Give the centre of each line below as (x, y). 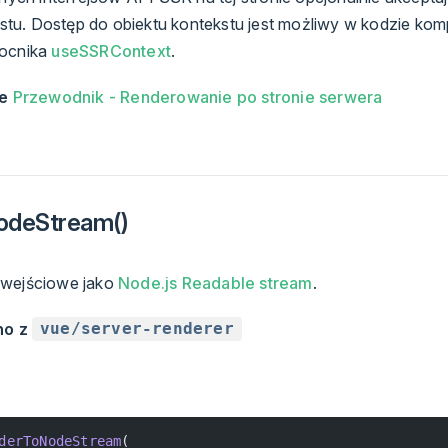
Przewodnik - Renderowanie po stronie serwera (197, 96)
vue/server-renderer (137, 329)
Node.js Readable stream (215, 282)
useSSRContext (111, 50)
